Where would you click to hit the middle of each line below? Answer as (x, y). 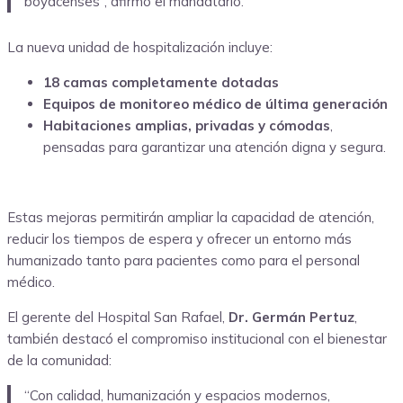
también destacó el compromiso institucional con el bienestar (197, 338)
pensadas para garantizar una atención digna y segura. (215, 147)
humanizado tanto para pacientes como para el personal (184, 260)
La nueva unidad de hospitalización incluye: (140, 47)
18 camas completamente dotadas (161, 82)
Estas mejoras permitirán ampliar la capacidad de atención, (191, 217)
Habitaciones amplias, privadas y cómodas (187, 125)
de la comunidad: (59, 360)
